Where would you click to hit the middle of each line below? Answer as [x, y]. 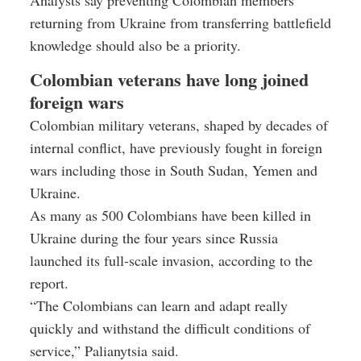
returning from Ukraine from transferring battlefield [180, 22]
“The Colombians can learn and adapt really [159, 305]
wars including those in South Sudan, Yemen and [174, 170]
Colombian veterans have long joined [169, 79]
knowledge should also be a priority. [135, 45]
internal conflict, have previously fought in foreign [176, 147]
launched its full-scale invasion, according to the [171, 260]
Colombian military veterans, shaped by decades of [179, 124]
